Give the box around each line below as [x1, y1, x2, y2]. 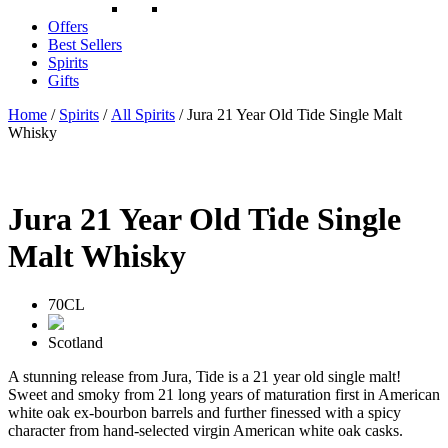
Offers [48, 17, 88, 35]
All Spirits [111, 105, 175, 123]
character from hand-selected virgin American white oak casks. [8, 422, 403, 440]
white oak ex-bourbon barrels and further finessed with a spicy [8, 404, 401, 422]
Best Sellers [48, 35, 122, 53]
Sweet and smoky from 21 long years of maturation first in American [8, 386, 440, 404]
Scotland [48, 334, 103, 352]
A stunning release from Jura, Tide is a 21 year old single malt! [8, 368, 401, 386]
